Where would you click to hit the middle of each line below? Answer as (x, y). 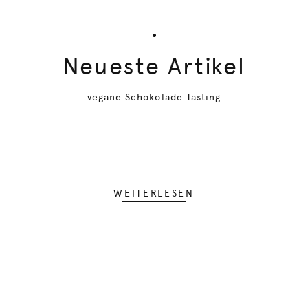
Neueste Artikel (154, 66)
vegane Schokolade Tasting (154, 97)
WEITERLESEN (154, 193)
